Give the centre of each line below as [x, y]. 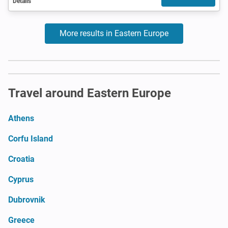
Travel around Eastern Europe [90, 93]
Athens [21, 118]
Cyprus [21, 179]
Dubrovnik [27, 199]
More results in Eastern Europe [114, 33]
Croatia [21, 159]
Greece [21, 220]
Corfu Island [31, 138]
